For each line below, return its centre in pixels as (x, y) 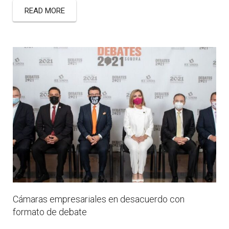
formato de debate (50, 212)
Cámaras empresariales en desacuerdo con (99, 199)
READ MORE (44, 10)
